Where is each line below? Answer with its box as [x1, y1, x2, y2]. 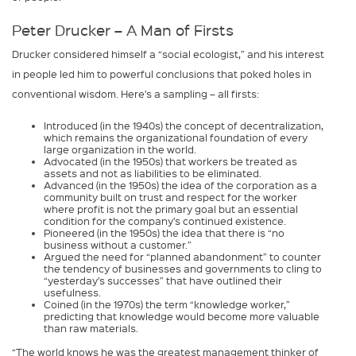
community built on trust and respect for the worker [44, 191, 297, 204]
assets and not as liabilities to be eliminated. [44, 167, 261, 180]
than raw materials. [44, 322, 138, 335]
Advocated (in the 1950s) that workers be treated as [44, 155, 297, 168]
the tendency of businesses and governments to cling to [44, 262, 322, 276]
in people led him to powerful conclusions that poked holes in [12, 68, 311, 81]
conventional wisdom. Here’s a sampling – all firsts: [12, 87, 259, 101]
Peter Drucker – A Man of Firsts [12, 20, 234, 41]
